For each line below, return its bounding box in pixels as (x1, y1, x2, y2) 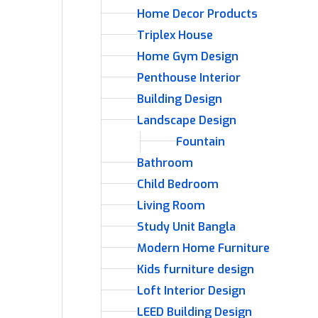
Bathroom (137, 155, 193, 170)
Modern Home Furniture (137, 241, 270, 256)
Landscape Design (137, 113, 236, 128)
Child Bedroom (137, 177, 219, 192)
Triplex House (137, 28, 213, 43)
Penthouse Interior (137, 70, 241, 85)
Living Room (137, 198, 205, 213)
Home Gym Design (137, 49, 238, 64)
